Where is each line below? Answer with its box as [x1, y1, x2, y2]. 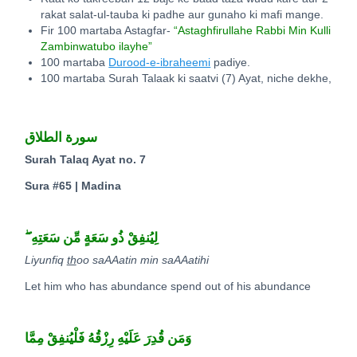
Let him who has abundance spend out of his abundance [24, 280, 311, 292]
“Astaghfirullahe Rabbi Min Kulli [174, 25, 331, 37]
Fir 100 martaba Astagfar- [41, 25, 175, 37]
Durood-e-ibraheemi [108, 57, 211, 69]
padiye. [210, 57, 251, 69]
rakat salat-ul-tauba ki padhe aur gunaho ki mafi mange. [41, 9, 324, 22]
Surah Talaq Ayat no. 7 [24, 154, 146, 167]
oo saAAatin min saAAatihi [76, 254, 209, 267]
